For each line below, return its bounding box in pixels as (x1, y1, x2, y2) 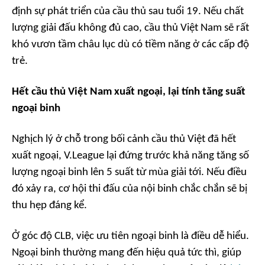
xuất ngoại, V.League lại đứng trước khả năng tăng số (12, 150, 249, 162)
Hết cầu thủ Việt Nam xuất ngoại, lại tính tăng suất (12, 86, 245, 98)
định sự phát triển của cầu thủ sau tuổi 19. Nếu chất (12, 6, 244, 18)
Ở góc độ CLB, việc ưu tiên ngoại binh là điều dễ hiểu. (12, 231, 249, 243)
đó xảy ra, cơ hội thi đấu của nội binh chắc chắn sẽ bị (12, 183, 247, 195)
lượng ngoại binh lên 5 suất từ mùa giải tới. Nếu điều (12, 167, 247, 179)
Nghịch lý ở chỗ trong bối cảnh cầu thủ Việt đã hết (12, 134, 236, 146)
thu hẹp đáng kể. (12, 200, 87, 212)
